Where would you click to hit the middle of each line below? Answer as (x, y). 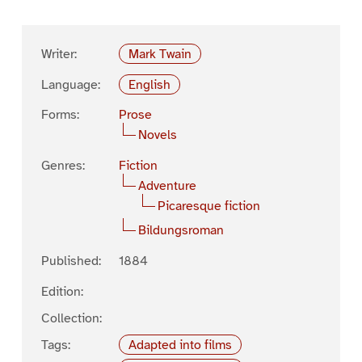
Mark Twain (160, 54)
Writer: (59, 54)
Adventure (167, 186)
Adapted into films (181, 345)
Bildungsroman (181, 230)
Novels (157, 135)
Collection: (71, 318)
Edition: (62, 291)
